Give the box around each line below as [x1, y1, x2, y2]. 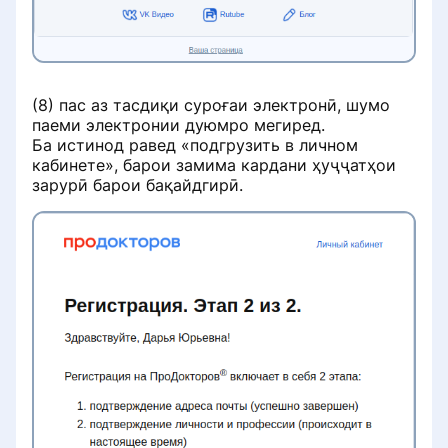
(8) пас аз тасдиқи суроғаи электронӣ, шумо [32, 95, 390, 116]
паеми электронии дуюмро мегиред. [32, 115, 325, 136]
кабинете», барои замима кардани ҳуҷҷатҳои [32, 155, 396, 176]
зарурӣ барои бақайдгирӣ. [32, 175, 243, 196]
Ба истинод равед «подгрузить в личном [32, 135, 358, 156]
